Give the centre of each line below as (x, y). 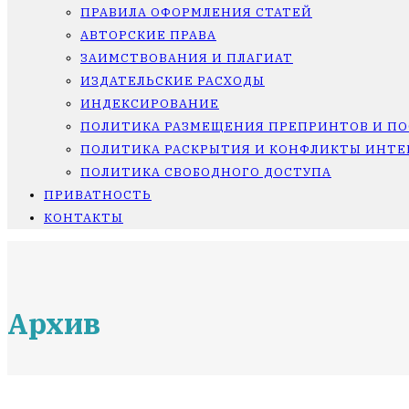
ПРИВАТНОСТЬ (98, 195)
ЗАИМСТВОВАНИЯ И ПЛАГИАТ (187, 58)
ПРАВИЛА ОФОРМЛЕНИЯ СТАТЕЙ (196, 12)
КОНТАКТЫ (84, 218)
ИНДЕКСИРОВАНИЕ (150, 104)
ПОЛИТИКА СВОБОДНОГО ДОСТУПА (206, 172)
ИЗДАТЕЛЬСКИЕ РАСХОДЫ (173, 81)
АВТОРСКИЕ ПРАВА (148, 35)
